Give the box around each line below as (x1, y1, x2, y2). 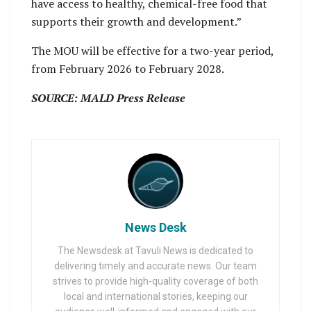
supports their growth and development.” (31, 14, 242, 30)
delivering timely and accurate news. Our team (54, 260, 257, 272)
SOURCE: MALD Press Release (31, 90, 185, 106)
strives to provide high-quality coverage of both (53, 276, 258, 287)
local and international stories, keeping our (63, 291, 248, 303)
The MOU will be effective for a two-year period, (31, 43, 274, 59)
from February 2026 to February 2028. (31, 61, 224, 77)
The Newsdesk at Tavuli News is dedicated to (58, 245, 253, 257)
